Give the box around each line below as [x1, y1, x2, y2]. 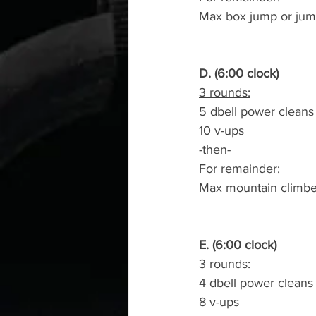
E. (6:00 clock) [199, 238, 276, 252]
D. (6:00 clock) [199, 66, 279, 80]
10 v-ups [199, 123, 244, 138]
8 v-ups [199, 295, 239, 309]
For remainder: [199, 162, 280, 176]
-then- [199, 142, 231, 157]
